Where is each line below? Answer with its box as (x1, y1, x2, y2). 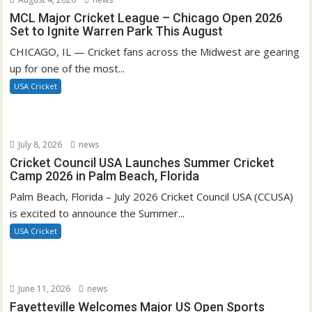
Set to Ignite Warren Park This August (10, 24, 224, 39)
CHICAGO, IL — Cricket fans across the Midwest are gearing (10, 45, 300, 59)
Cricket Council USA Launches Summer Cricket (10, 155, 275, 170)
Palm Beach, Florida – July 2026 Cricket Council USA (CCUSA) (10, 189, 294, 203)
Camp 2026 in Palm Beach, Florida (10, 168, 200, 183)
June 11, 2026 (16, 283, 71, 295)
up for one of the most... (10, 61, 125, 76)
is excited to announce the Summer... (10, 205, 185, 220)
